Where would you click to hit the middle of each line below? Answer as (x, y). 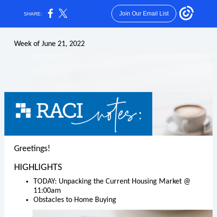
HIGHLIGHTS (38, 168)
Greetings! (32, 149)
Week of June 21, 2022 (49, 44)
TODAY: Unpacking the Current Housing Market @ (112, 182)
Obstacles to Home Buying (75, 200)
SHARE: (33, 14)
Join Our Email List (144, 14)
